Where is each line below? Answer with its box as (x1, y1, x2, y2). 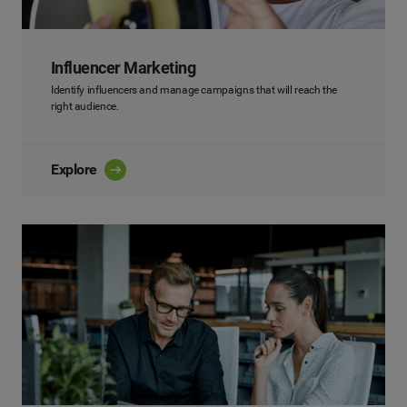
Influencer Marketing (51, 58, 196, 78)
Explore (51, 161, 97, 179)
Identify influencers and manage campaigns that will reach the (51, 84, 338, 97)
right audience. (51, 100, 119, 114)
